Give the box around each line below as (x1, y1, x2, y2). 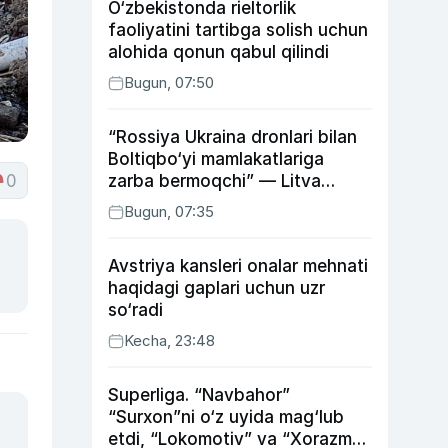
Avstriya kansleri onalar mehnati (108, 256, 368, 276)
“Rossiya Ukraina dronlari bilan (108, 127, 357, 147)
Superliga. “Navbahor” (108, 385, 290, 405)
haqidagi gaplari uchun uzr (108, 278, 325, 298)
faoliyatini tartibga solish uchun (108, 20, 368, 40)
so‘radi (108, 300, 163, 320)
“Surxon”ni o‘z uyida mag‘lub (108, 407, 344, 427)
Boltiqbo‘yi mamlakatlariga (108, 149, 324, 169)
